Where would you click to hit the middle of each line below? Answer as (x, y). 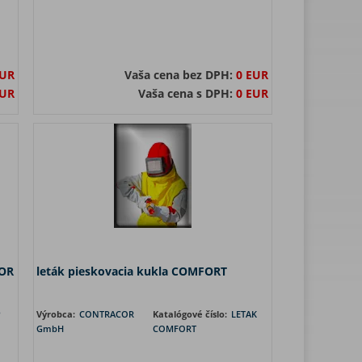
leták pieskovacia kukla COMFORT (132, 271)
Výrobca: (57, 314)
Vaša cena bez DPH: (180, 75)
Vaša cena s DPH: (187, 93)
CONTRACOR (107, 314)
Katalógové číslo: (191, 314)
